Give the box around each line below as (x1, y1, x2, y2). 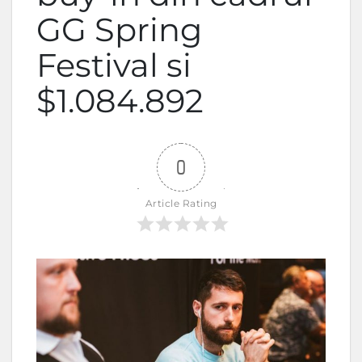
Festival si (36, 45, 192, 85)
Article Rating (145, 197, 217, 209)
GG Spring (36, 10, 202, 49)
